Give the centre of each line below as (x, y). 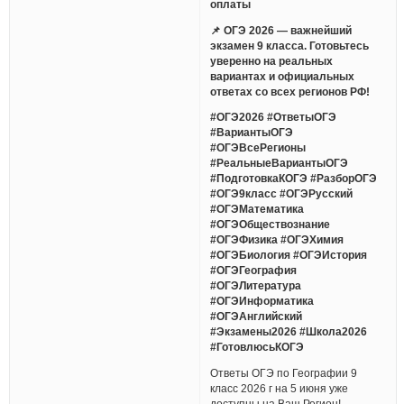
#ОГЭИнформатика (262, 301)
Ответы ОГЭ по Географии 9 (284, 372)
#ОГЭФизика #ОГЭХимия (277, 240)
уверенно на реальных (272, 60)
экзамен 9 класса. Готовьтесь (290, 45)
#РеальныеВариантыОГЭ (280, 163)
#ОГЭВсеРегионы (258, 148)
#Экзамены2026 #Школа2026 (289, 332)
